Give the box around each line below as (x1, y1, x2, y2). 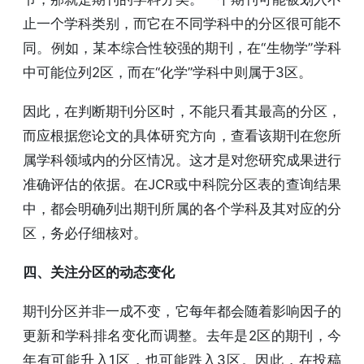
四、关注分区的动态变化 (23, 263, 175, 280)
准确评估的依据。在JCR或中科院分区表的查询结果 (23, 175, 341, 193)
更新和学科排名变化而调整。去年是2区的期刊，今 (23, 327, 341, 344)
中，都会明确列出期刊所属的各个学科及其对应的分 (23, 200, 341, 217)
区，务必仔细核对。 (23, 224, 147, 241)
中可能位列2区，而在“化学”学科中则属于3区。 (23, 63, 312, 80)
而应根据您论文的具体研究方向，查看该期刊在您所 (23, 127, 341, 144)
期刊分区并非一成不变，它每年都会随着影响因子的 (23, 302, 341, 319)
